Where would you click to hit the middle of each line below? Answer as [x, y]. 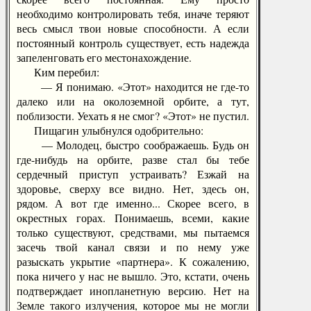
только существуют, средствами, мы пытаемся [133, 232]
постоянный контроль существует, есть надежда [133, 43]
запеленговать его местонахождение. [104, 57]
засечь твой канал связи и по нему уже [133, 247]
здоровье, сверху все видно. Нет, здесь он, [133, 188]
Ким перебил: [58, 72]
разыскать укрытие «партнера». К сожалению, [133, 261]
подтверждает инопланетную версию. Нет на [133, 291]
